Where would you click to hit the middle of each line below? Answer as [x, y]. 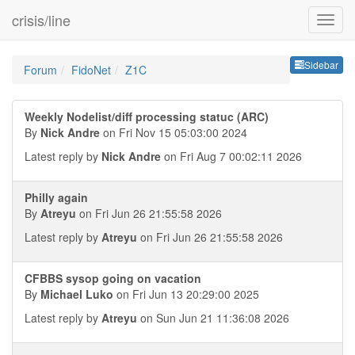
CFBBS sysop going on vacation [113, 278]
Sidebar [321, 65]
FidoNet [91, 70]
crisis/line [41, 20]
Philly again [56, 197]
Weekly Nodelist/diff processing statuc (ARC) [147, 116]
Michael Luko [77, 294]
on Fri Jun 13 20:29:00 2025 [186, 294]
